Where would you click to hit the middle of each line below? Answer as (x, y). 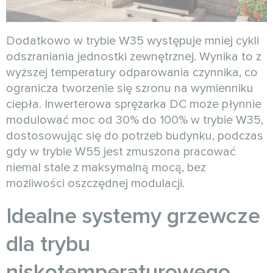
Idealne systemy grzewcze (133, 217)
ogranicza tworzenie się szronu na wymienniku (130, 89)
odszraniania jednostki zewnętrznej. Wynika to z (134, 57)
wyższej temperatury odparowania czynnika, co (132, 73)
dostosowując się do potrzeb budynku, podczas (135, 136)
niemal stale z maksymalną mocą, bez (106, 168)
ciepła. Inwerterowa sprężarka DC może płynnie (134, 105)
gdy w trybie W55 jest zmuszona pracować (121, 152)
